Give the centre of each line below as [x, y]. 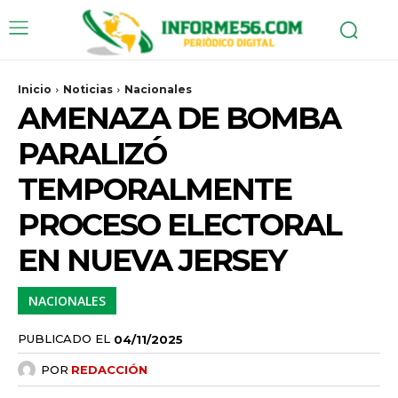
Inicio [35, 89]
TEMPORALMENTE [155, 189]
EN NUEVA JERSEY [152, 260]
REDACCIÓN [109, 370]
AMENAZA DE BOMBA [179, 118]
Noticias [88, 89]
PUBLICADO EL [64, 339]
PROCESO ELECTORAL [179, 224]
